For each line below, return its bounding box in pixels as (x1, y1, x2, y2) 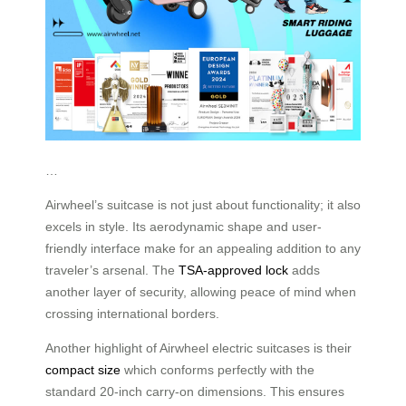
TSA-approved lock (179, 262, 288, 277)
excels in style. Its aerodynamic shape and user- (45, 218, 322, 234)
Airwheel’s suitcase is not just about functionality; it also (45, 197, 361, 212)
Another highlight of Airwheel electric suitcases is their (45, 340, 352, 355)
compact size (45, 362, 121, 377)
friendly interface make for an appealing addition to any (45, 240, 361, 256)
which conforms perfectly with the (121, 362, 314, 377)
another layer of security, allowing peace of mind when (45, 284, 356, 299)
